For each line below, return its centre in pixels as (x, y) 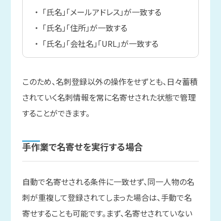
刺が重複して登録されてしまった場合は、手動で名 (107, 198)
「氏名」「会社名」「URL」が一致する (100, 44)
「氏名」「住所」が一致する (85, 28)
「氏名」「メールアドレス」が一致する (102, 12)
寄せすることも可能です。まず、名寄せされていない (107, 213)
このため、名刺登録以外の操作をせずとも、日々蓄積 (110, 82)
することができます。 (56, 113)
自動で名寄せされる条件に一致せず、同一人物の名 (108, 182)
